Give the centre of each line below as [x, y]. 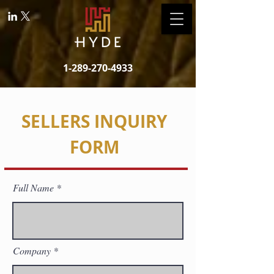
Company [32, 250]
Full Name [33, 187]
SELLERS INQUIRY [94, 121]
